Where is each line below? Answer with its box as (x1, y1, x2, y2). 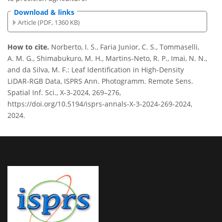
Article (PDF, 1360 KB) (18, 17, 80, 27)
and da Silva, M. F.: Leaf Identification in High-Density (7, 65, 184, 75)
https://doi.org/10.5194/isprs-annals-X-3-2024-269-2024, (7, 99, 192, 109)
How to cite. (7, 42, 51, 52)
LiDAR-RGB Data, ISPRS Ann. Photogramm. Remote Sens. (7, 76, 193, 86)
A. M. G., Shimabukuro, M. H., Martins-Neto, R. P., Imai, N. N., (7, 54, 207, 63)
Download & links (14, 7, 74, 17)
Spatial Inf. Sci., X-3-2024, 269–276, (7, 88, 121, 98)
